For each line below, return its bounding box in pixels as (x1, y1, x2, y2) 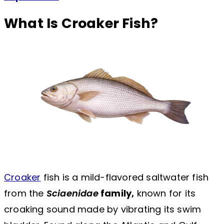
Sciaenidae (46, 186, 98, 199)
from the (4, 186, 46, 199)
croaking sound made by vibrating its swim (4, 202, 201, 215)
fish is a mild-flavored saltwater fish (40, 170, 209, 183)
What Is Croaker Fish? (4, 14, 158, 33)
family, (98, 186, 134, 199)
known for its (134, 186, 196, 199)
